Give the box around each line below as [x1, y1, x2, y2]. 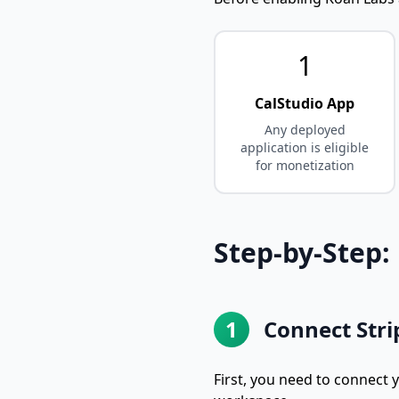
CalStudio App [255, 93, 354, 113]
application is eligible [240, 138, 369, 156]
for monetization [255, 156, 354, 174]
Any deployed [264, 120, 346, 138]
